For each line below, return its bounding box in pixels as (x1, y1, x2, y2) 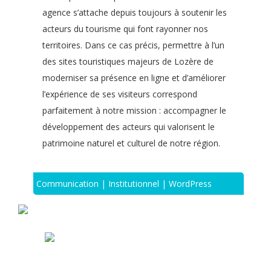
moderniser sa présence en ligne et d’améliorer (42, 72, 226, 83)
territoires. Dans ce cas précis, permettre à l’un (42, 39, 224, 51)
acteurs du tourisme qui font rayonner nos (42, 23, 208, 34)
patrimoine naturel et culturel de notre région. (42, 137, 220, 149)
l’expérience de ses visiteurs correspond (42, 88, 197, 100)
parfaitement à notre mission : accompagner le (42, 105, 226, 116)
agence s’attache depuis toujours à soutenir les (42, 7, 227, 18)
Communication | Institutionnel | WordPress (36, 178, 212, 189)
